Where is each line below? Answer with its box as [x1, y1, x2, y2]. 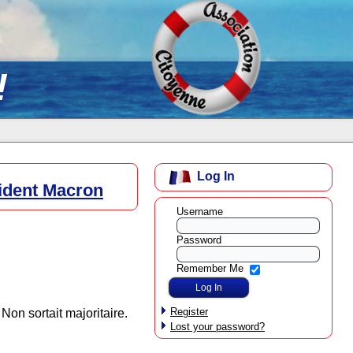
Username [176, 205, 223, 217]
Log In [197, 169, 235, 184]
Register [170, 305, 208, 318]
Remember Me [176, 262, 243, 275]
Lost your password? [170, 320, 265, 333]
